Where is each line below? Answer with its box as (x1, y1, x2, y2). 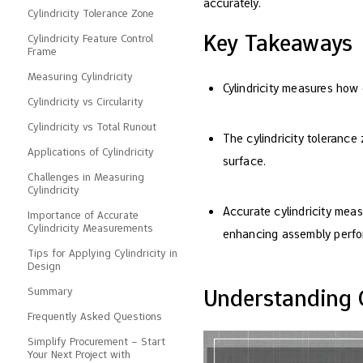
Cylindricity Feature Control (28, 30, 153, 45)
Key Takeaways (203, 26, 353, 58)
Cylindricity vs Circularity (28, 93, 143, 109)
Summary (28, 283, 73, 298)
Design (28, 258, 61, 273)
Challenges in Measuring (28, 169, 144, 184)
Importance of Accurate (28, 207, 139, 222)
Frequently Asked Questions (28, 308, 162, 323)
